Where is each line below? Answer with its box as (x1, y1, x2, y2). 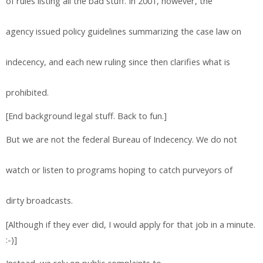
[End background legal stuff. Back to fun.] (6, 110, 167, 122)
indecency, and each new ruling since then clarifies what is (6, 56, 230, 68)
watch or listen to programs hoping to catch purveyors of (6, 164, 232, 176)
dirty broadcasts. (6, 195, 73, 207)
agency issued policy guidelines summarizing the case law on (6, 25, 241, 37)
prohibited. (6, 86, 49, 98)
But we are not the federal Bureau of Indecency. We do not (6, 134, 237, 146)
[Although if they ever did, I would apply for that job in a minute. (6, 218, 255, 230)
